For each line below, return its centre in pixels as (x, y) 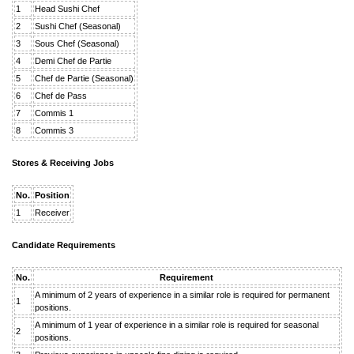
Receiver (52, 212)
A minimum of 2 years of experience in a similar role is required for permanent (182, 294)
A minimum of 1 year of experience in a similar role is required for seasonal (177, 324)
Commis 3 (54, 130)
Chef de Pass (61, 95)
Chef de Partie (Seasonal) (84, 78)
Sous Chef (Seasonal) (77, 43)
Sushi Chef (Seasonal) (78, 26)
